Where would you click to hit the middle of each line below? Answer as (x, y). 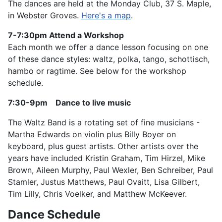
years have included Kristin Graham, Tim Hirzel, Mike (107, 158)
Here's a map (106, 16)
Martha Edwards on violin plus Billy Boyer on (92, 135)
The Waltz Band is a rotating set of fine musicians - (104, 123)
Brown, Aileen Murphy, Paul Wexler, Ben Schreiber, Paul (111, 170)
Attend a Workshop (86, 35)
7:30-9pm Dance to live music (69, 103)
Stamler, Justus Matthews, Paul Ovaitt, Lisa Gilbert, (104, 182)
